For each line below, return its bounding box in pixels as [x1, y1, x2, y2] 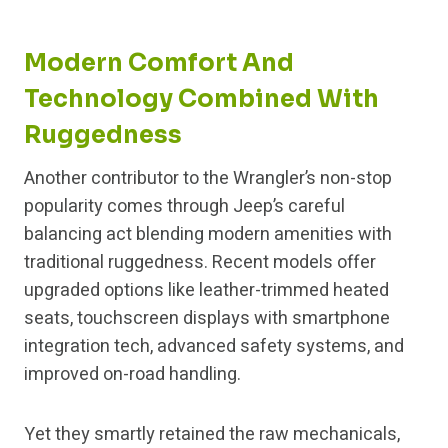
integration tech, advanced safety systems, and [24, 333, 404, 361]
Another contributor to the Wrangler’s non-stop [24, 165, 392, 193]
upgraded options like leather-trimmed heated [24, 277, 389, 305]
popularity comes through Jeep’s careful [24, 193, 345, 221]
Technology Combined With [24, 84, 379, 115]
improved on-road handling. [24, 361, 241, 389]
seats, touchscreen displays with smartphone [24, 305, 390, 333]
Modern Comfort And [24, 48, 294, 79]
